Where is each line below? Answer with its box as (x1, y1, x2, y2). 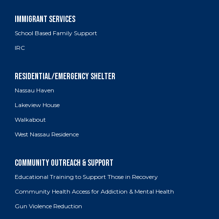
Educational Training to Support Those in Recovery (15, 173, 158, 181)
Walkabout (15, 116, 46, 124)
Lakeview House (15, 101, 60, 109)
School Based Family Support (15, 29, 97, 37)
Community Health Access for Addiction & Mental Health (15, 188, 174, 196)
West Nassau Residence (15, 131, 79, 138)
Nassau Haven (15, 87, 54, 94)
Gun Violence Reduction (15, 202, 82, 210)
